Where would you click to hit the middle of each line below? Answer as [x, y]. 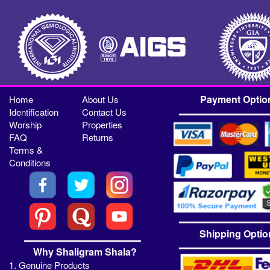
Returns [98, 137]
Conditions [30, 163]
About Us [101, 99]
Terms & [26, 150]
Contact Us [105, 112]
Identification [34, 112]
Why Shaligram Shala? [85, 252]
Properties [102, 125]
